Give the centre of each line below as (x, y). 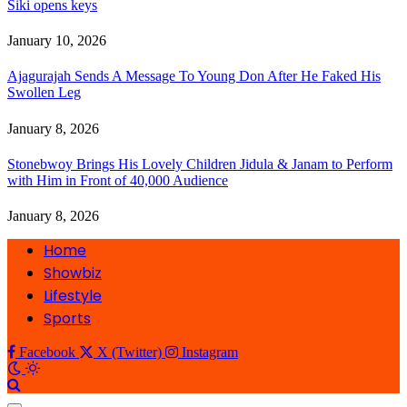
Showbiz (73, 273)
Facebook (47, 352)
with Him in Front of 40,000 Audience (118, 180)
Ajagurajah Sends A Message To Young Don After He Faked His (194, 76)
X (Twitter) (129, 352)
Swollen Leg (44, 93)
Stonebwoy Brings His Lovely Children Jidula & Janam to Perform (200, 164)
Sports (67, 319)
